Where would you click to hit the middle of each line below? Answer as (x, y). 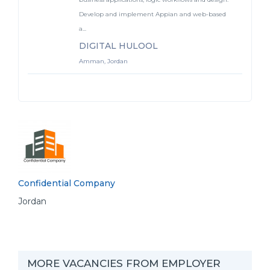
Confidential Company (67, 183)
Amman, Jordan (103, 61)
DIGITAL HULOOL (118, 46)
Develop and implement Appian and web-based (152, 14)
